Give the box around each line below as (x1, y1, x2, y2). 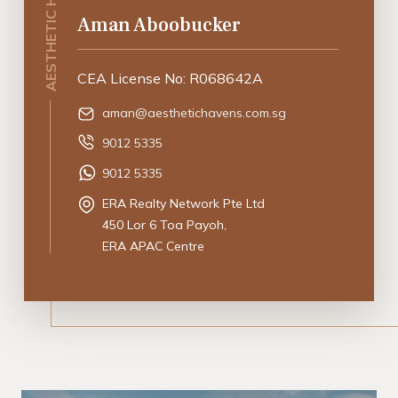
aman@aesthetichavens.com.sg (102, 104, 287, 121)
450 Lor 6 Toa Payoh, (102, 216, 227, 233)
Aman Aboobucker (77, 12, 242, 37)
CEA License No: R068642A (77, 68, 264, 87)
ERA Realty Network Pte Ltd (102, 195, 266, 211)
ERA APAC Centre (102, 237, 205, 254)
